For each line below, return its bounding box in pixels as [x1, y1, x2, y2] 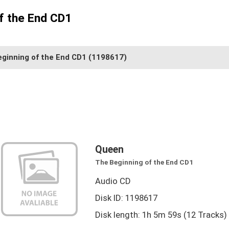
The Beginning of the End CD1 [95, 157, 193, 166]
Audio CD [95, 175, 131, 186]
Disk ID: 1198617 [95, 193, 157, 203]
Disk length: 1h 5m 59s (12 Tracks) [95, 210, 227, 220]
